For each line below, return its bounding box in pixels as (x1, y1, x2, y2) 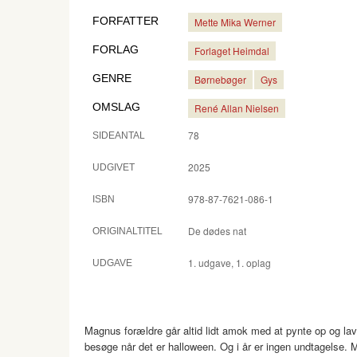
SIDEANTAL (92, 130, 145, 141)
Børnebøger (194, 73, 246, 86)
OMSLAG (92, 100, 140, 113)
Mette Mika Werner (194, 15, 276, 29)
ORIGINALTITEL (92, 226, 163, 237)
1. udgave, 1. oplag (188, 256, 271, 269)
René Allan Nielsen (194, 101, 279, 115)
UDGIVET (92, 162, 135, 173)
